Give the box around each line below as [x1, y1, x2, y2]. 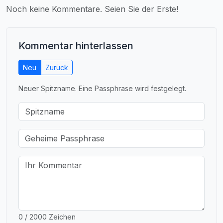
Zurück [45, 63, 68, 72]
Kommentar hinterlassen [18, 39, 133, 52]
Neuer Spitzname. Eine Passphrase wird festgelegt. [18, 84, 186, 93]
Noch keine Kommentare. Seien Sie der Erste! [6, 3, 178, 14]
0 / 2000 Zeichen [18, 212, 76, 221]
